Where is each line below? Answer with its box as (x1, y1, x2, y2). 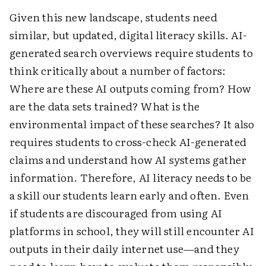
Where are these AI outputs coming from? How (9, 80, 252, 97)
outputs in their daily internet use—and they (9, 240, 239, 257)
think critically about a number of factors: (9, 62, 226, 79)
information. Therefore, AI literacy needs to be (9, 169, 252, 186)
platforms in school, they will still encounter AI (9, 223, 254, 239)
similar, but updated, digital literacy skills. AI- (9, 27, 248, 43)
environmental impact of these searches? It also (9, 116, 255, 132)
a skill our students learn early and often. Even (9, 187, 249, 204)
